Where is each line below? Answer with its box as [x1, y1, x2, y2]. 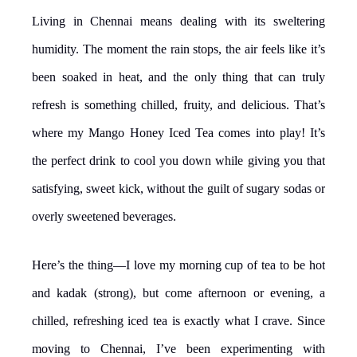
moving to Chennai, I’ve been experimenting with [32, 341, 325, 355]
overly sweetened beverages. [32, 209, 176, 223]
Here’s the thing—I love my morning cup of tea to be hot [32, 257, 325, 272]
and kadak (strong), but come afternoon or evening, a [32, 285, 325, 300]
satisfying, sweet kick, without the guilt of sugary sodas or [32, 181, 325, 195]
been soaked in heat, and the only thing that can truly [32, 69, 325, 84]
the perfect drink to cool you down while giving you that [32, 153, 325, 167]
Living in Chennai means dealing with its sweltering [32, 14, 325, 28]
